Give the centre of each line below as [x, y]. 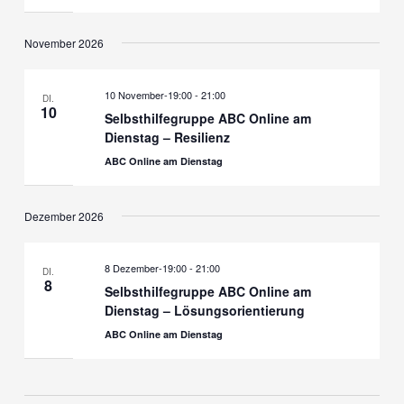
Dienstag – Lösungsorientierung [204, 310]
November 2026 [64, 43]
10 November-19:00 [148, 94]
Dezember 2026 [64, 216]
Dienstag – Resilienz [167, 137]
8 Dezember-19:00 [145, 267]
